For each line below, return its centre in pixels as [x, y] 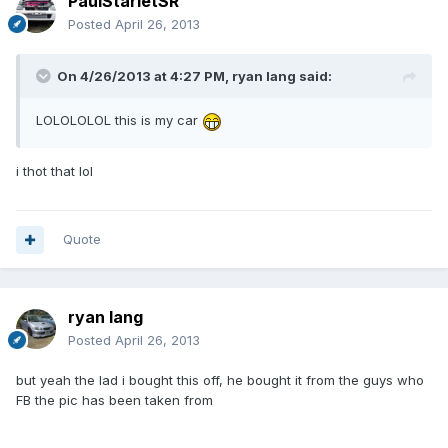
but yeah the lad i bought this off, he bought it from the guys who [220, 380]
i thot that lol [54, 170]
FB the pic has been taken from [114, 400]
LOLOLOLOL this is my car [119, 120]
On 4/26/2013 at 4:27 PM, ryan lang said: [194, 76]
